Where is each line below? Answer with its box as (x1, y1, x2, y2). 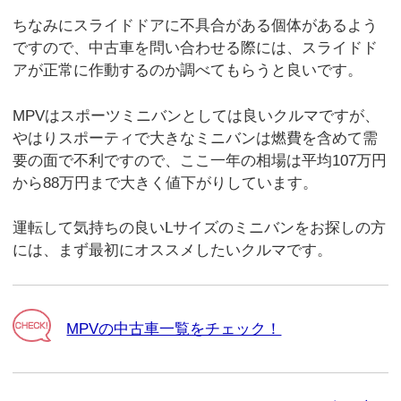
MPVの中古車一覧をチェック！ (66, 320, 282, 338)
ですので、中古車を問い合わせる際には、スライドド (13, 39, 379, 57)
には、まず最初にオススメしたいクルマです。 (13, 242, 333, 260)
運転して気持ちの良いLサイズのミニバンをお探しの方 (13, 219, 387, 237)
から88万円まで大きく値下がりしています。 (13, 174, 319, 192)
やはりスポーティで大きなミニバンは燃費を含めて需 (13, 129, 379, 147)
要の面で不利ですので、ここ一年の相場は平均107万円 (13, 151, 388, 169)
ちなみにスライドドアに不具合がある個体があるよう (13, 17, 379, 35)
